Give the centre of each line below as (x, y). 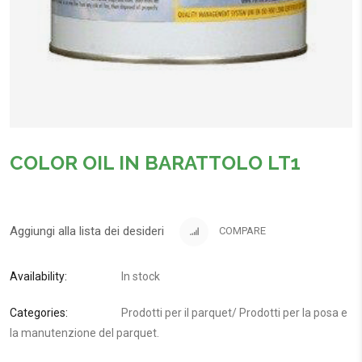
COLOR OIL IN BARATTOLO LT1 (155, 162)
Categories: (39, 312)
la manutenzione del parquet (83, 333)
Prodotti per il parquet (177, 312)
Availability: (38, 276)
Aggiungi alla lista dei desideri (87, 231)
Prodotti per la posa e (293, 312)
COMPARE (241, 231)
